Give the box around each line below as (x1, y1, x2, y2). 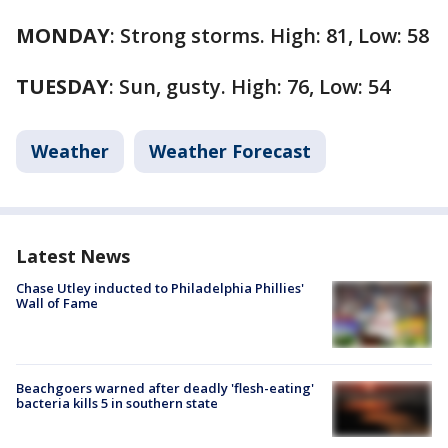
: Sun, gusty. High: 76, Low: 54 (109, 73, 390, 100)
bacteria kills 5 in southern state (16, 393, 218, 412)
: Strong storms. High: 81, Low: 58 (110, 22, 429, 49)
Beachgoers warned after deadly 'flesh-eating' (16, 378, 314, 397)
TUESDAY (16, 73, 109, 100)
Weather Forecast (149, 139, 311, 163)
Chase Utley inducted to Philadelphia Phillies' (16, 279, 304, 297)
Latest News (16, 244, 130, 268)
